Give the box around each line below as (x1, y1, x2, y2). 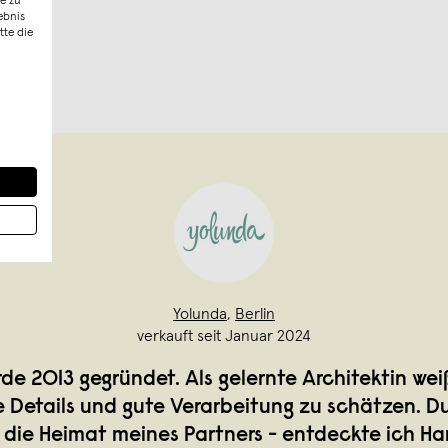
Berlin (235, 306, 275, 322)
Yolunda (173, 306, 227, 322)
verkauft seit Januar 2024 (137, 328, 311, 344)
